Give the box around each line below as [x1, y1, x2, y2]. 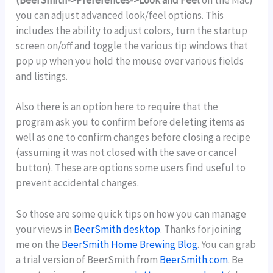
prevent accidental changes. [16, 176, 140, 190]
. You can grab [197, 237, 257, 251]
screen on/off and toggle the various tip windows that [16, 39, 249, 53]
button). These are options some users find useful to [16, 161, 246, 175]
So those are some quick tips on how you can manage [16, 207, 247, 221]
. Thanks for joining [160, 222, 242, 236]
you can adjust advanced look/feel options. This [16, 9, 224, 23]
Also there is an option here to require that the [16, 100, 219, 114]
